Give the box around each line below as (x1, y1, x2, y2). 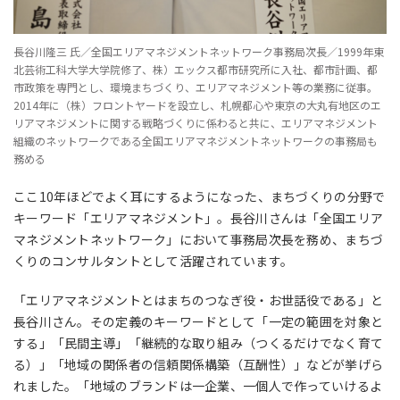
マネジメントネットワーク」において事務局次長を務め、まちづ (13, 230, 384, 249)
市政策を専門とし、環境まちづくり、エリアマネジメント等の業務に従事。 (13, 79, 378, 96)
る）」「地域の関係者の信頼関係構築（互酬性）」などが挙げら (13, 355, 384, 374)
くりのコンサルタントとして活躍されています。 (13, 252, 306, 271)
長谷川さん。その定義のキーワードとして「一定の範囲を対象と (13, 312, 384, 331)
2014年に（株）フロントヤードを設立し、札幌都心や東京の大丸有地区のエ (13, 97, 381, 113)
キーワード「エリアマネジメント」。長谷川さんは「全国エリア (13, 209, 384, 228)
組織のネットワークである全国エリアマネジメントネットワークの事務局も (13, 133, 378, 149)
